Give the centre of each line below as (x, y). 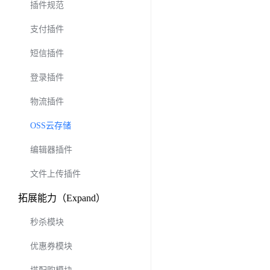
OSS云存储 (51, 126)
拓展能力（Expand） (62, 198)
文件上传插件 (55, 174)
